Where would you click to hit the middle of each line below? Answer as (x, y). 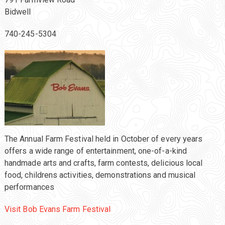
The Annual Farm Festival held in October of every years (103, 139)
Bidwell (18, 12)
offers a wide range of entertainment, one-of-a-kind (96, 151)
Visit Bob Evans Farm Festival (58, 209)
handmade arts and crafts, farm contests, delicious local (103, 163)
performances (29, 187)
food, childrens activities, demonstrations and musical (100, 175)
